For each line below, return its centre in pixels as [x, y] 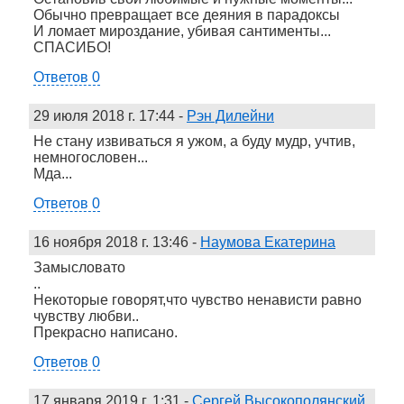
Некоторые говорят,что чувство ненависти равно [197, 299]
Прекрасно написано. [106, 332]
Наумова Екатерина [268, 242]
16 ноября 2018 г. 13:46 [111, 242]
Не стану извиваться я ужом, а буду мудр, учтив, [194, 141]
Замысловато [79, 267]
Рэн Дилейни [230, 115]
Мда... [53, 173]
